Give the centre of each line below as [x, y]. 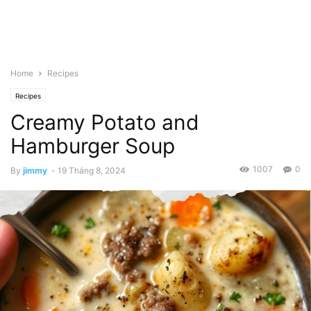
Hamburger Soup [93, 146]
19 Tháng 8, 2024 [92, 170]
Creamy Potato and [105, 122]
